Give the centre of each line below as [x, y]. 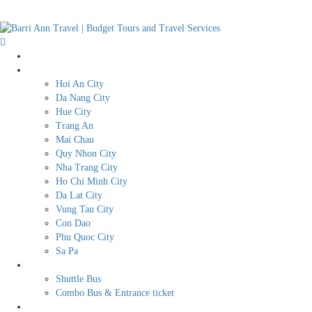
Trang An [75, 125]
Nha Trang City [87, 167]
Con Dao [73, 223]
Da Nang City [83, 97]
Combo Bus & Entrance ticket [115, 292]
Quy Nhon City [86, 153]
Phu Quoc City [85, 237]
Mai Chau [75, 139]
